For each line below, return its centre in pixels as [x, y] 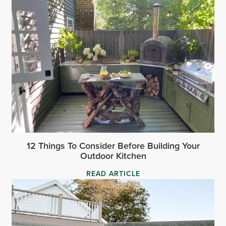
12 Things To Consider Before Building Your [113, 146]
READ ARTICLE [113, 174]
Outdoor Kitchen [113, 156]
